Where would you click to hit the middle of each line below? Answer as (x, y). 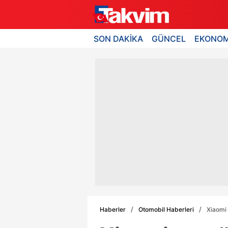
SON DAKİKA (118, 38)
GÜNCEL (169, 38)
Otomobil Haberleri (166, 209)
